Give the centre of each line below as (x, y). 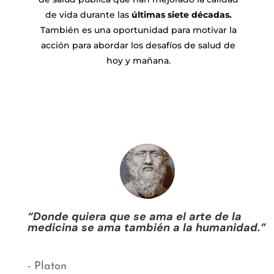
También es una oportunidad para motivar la (138, 30)
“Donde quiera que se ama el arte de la (134, 216)
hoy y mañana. (138, 60)
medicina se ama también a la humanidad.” (146, 227)
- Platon (47, 266)
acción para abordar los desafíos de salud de (139, 45)
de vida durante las (88, 14)
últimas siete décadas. (181, 14)
